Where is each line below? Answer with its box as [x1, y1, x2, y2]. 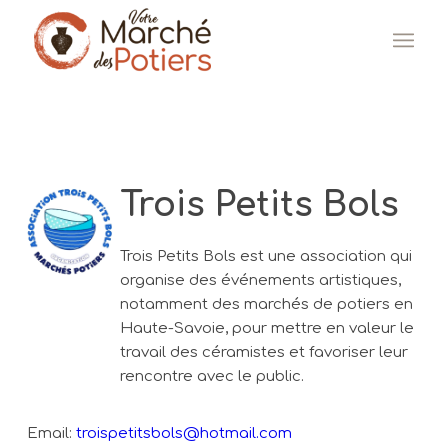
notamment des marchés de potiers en [120, 296, 413, 313]
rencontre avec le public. [120, 368, 304, 385]
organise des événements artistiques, [120, 272, 401, 289]
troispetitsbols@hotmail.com [76, 424, 292, 442]
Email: [27, 424, 76, 442]
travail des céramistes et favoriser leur [120, 344, 408, 361]
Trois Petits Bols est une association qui [120, 248, 412, 265]
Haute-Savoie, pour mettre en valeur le [120, 320, 414, 337]
